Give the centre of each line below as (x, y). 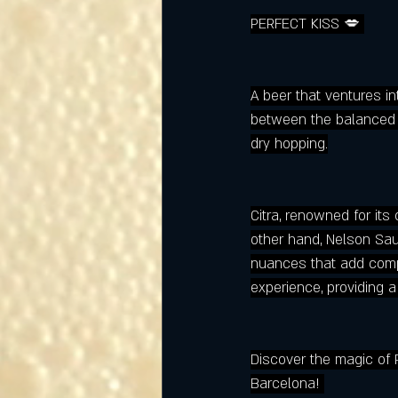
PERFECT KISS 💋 (307, 24)
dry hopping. (289, 144)
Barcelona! (287, 384)
